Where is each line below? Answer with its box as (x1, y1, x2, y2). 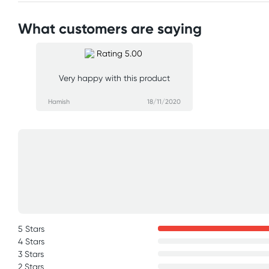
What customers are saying (18, 20, 202, 37)
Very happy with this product (59, 73, 170, 83)
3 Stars (18, 249, 44, 259)
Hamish (48, 97, 70, 106)
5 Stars (18, 224, 44, 234)
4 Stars (18, 237, 44, 246)
